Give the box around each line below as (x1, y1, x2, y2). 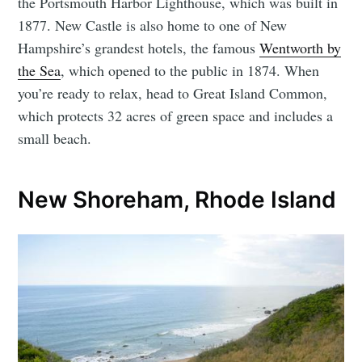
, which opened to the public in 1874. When (61, 60, 320, 80)
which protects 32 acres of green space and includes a (18, 105, 334, 125)
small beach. (18, 128, 92, 148)
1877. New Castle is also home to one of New (18, 15, 288, 35)
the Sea (18, 60, 61, 80)
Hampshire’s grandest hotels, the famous (18, 37, 260, 57)
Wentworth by (259, 37, 342, 57)
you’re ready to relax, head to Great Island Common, (18, 82, 328, 103)
